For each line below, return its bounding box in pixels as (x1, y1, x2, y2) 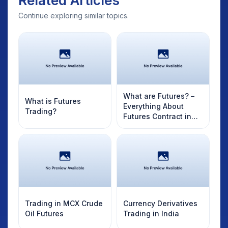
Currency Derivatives (123, 198, 197, 208)
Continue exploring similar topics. (18, 11, 129, 20)
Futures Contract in (123, 112, 191, 121)
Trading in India (123, 209, 179, 218)
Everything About (123, 102, 184, 111)
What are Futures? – (123, 92, 194, 101)
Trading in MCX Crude (25, 198, 103, 208)
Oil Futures (25, 209, 64, 218)
